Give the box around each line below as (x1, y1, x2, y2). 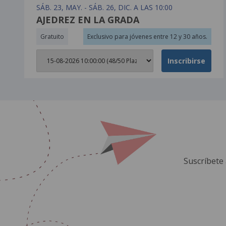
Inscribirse (167, 55, 205, 66)
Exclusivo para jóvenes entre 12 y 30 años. (87, 32, 207, 41)
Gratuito (40, 32, 64, 41)
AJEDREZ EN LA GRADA (36, 13, 139, 26)
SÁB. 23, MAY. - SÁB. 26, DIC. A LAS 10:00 (36, 2, 173, 12)
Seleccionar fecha (36, 49, 93, 59)
